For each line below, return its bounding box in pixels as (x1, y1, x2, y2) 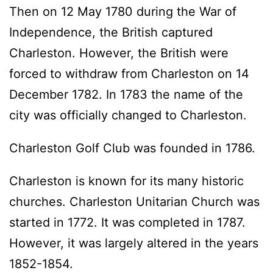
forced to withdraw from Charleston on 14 (9, 66, 249, 82)
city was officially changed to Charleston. (9, 108, 247, 123)
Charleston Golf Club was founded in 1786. (9, 141, 255, 156)
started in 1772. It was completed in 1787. (9, 215, 246, 230)
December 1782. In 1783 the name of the (9, 87, 243, 102)
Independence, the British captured (9, 25, 213, 40)
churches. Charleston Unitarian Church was (9, 194, 260, 210)
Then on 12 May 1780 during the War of (9, 4, 236, 19)
